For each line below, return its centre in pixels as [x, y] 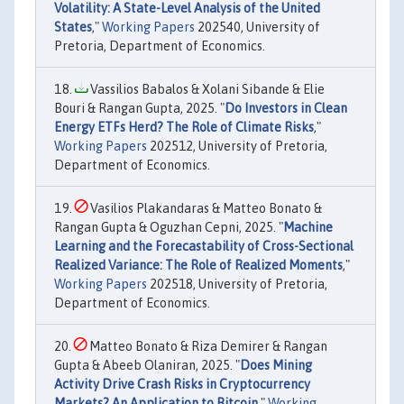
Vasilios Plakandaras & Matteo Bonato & [205, 208]
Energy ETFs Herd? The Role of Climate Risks [184, 127]
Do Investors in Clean [286, 108]
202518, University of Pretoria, [237, 284]
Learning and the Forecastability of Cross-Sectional [204, 246]
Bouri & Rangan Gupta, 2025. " [139, 108]
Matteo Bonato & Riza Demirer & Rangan [207, 346]
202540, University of [257, 27]
